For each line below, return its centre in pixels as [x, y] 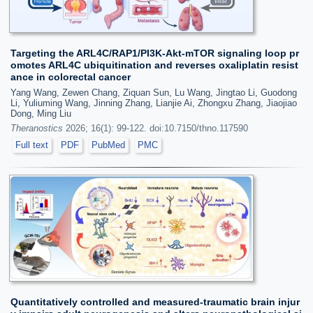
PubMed [108, 145]
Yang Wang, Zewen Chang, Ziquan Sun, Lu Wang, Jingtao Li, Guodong [154, 93]
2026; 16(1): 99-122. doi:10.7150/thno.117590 [155, 129]
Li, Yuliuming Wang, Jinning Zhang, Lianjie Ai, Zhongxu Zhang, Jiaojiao [154, 103]
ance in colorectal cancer [71, 77]
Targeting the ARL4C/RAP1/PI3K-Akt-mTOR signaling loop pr [155, 53]
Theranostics [37, 129]
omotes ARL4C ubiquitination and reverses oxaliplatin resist [154, 65]
